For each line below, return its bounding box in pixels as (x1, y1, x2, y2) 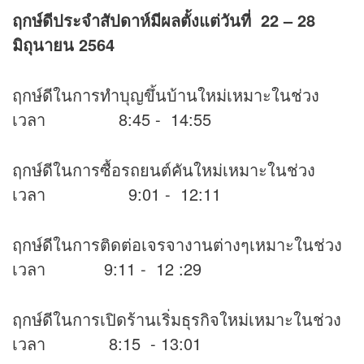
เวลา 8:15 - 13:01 (12, 331, 201, 356)
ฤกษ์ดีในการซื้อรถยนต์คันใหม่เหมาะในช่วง (12, 158, 315, 182)
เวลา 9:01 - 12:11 (12, 182, 221, 206)
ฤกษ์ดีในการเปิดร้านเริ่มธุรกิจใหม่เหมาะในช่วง (12, 307, 341, 331)
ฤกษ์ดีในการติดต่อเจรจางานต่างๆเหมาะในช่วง (12, 232, 342, 257)
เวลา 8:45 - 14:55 (12, 107, 211, 132)
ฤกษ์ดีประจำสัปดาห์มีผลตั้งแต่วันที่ (12, 8, 251, 32)
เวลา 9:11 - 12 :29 (12, 257, 201, 281)
